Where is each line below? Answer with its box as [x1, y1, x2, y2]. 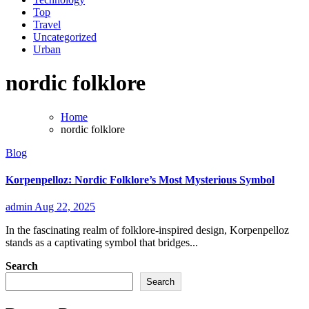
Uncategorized [33, 30, 97, 43]
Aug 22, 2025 [34, 201, 95, 213]
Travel [33, 18, 61, 30]
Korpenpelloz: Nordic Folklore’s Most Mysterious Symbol [6, 173, 275, 186]
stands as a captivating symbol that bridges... [6, 237, 198, 249]
